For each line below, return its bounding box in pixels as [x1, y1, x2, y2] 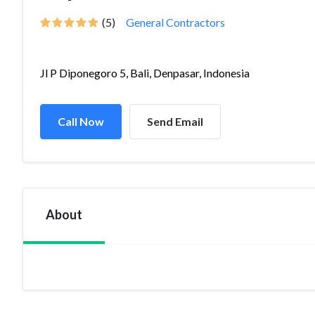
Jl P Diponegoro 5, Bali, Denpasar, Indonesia [40, 66, 250, 79]
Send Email [147, 115, 203, 128]
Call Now [58, 115, 104, 128]
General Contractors [126, 15, 225, 29]
